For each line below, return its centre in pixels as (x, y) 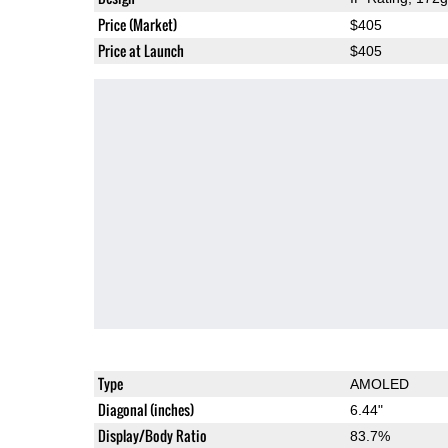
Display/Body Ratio (152, 435)
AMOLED (379, 383)
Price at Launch (140, 50)
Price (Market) (137, 24)
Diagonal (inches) (145, 409)
